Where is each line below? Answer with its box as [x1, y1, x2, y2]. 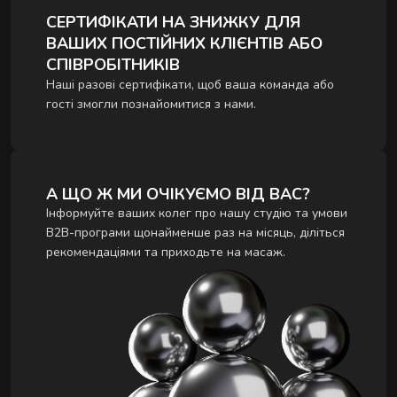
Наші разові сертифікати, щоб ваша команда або [46, 76, 334, 94]
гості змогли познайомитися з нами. [46, 96, 256, 113]
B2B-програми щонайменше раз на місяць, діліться [46, 224, 345, 242]
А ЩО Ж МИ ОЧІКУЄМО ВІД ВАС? [46, 183, 310, 206]
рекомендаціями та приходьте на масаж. [46, 244, 285, 261]
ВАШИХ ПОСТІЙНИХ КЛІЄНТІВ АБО [46, 33, 323, 55]
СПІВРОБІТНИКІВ [46, 54, 180, 76]
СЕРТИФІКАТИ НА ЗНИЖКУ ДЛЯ [46, 12, 300, 34]
